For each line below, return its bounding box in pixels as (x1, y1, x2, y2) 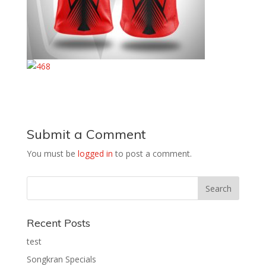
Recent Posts (26, 216, 90, 230)
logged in (77, 148, 113, 159)
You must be (26, 148, 78, 159)
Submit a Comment (26, 126, 146, 142)
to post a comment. (112, 148, 192, 159)
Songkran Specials (26, 254, 96, 265)
